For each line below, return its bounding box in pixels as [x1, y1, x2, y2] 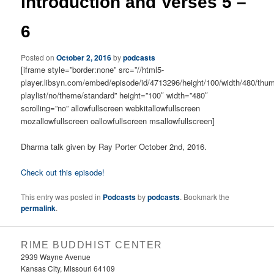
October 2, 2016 [56, 51, 112, 63]
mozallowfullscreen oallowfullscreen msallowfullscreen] [21, 114, 215, 127]
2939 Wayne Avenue [21, 251, 91, 262]
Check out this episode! [21, 166, 105, 178]
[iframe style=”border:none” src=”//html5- [21, 63, 165, 75]
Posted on [21, 51, 57, 62]
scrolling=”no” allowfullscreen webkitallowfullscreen [21, 102, 201, 114]
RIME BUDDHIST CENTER [21, 240, 163, 251]
